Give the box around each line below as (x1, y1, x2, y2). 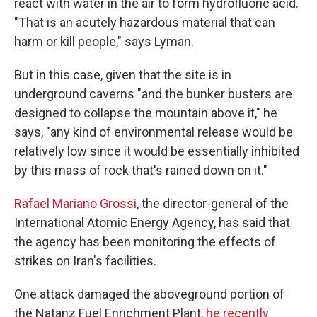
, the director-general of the (137, 196, 289, 211)
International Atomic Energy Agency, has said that (14, 215, 290, 230)
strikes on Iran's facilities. (14, 253, 156, 268)
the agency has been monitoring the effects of (14, 234, 276, 249)
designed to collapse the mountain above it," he (14, 105, 277, 120)
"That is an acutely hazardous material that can (14, 15, 275, 30)
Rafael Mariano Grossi (14, 196, 137, 211)
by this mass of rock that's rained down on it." (14, 163, 267, 178)
